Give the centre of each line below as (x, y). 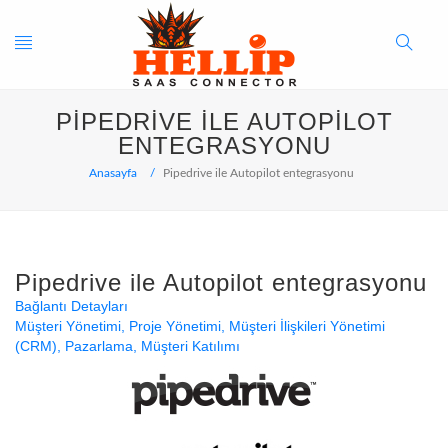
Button (419, 133)
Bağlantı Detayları (71, 306)
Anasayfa (113, 172)
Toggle (38, 43)
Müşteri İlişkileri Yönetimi (307, 326)
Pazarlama (99, 346)
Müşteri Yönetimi (68, 326)
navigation (52, 133)
